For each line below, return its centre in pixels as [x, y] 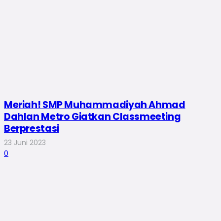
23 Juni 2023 [25, 142]
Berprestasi [32, 129]
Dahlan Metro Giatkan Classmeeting [92, 117]
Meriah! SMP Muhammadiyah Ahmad [95, 105]
